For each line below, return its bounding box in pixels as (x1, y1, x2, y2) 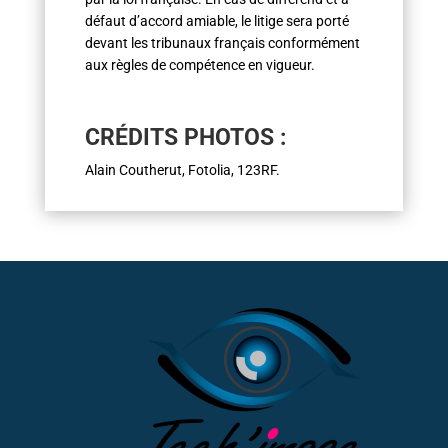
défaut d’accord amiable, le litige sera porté (84, 13, 349, 29)
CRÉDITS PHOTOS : (84, 124, 286, 151)
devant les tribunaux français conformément (84, 35, 360, 51)
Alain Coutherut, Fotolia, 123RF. (84, 162, 280, 178)
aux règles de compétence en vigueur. (84, 57, 315, 73)
